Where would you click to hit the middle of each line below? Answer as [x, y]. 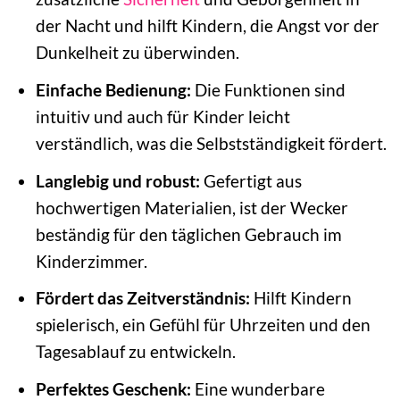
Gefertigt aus [250, 180]
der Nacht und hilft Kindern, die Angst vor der [207, 26]
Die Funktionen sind [268, 89]
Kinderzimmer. [91, 261]
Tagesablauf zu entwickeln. [135, 352]
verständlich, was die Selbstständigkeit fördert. [211, 143]
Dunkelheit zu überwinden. [137, 53]
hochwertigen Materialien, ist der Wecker [192, 207]
